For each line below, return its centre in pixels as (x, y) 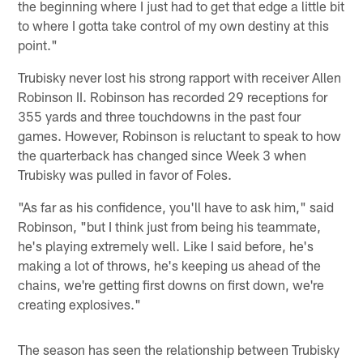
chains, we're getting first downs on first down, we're (171, 284)
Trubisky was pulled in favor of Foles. (125, 174)
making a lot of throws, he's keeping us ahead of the (170, 265)
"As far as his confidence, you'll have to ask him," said (176, 206)
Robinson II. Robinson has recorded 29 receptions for (173, 96)
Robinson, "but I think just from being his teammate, (170, 226)
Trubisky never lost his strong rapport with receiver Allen (180, 77)
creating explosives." (80, 303)
